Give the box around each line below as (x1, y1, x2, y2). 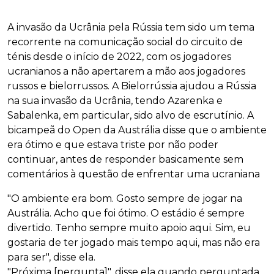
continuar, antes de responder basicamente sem (7, 153, 243, 165)
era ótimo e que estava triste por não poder (7, 138, 218, 150)
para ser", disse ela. (7, 251, 95, 263)
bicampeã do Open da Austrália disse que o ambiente (7, 124, 267, 136)
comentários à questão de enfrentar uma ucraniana (7, 168, 260, 180)
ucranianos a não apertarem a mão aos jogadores (7, 65, 245, 77)
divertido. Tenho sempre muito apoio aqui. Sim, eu (7, 221, 251, 234)
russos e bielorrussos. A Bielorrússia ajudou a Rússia (7, 80, 256, 92)
